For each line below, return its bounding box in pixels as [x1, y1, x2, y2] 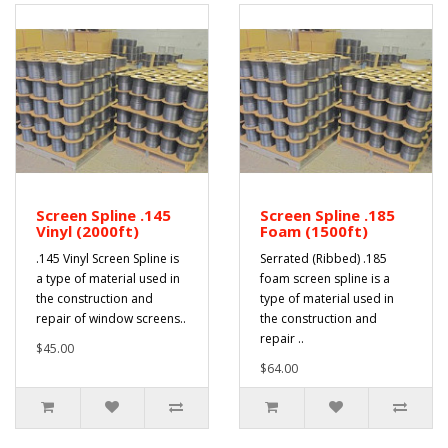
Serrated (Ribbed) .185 [260, 250, 387, 267]
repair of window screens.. [36, 310, 186, 327]
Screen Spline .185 [260, 205, 395, 225]
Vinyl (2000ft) [36, 221, 139, 241]
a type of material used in [36, 270, 180, 287]
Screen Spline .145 [36, 205, 171, 225]
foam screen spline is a [260, 270, 390, 287]
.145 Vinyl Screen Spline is [36, 250, 179, 267]
